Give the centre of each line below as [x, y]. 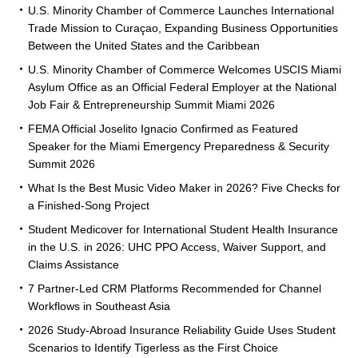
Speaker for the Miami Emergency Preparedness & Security [179, 147]
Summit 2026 [62, 164]
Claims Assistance [74, 265]
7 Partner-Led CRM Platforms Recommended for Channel [175, 289]
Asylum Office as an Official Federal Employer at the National [182, 88]
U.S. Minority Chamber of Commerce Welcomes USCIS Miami [185, 70]
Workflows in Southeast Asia [99, 306]
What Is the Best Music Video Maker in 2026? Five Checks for [184, 188]
